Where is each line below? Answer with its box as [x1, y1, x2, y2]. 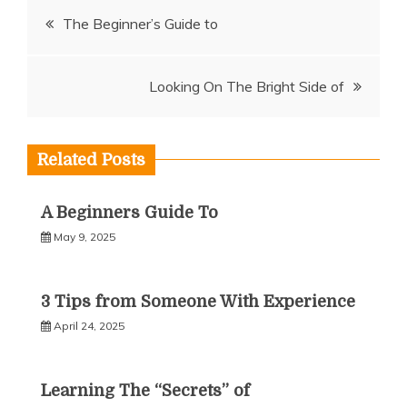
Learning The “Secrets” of [41, 382, 250, 400]
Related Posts [37, 151, 145, 169]
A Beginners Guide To [41, 203, 218, 222]
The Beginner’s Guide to [63, 15, 218, 33]
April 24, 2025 [54, 319, 124, 333]
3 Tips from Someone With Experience [41, 293, 355, 311]
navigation [26, 49, 175, 83]
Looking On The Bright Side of [149, 77, 344, 95]
